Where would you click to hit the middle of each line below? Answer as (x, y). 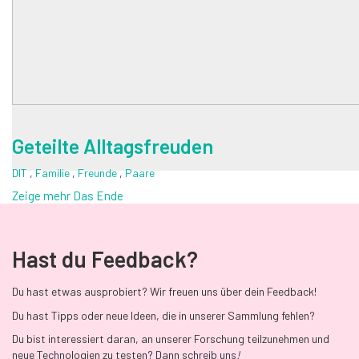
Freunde (99, 172)
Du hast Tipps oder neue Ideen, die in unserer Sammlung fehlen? (163, 315)
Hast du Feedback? (105, 259)
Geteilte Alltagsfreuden (113, 146)
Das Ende (98, 196)
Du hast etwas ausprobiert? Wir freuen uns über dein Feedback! (164, 292)
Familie (54, 172)
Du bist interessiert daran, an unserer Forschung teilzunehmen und (171, 339)
